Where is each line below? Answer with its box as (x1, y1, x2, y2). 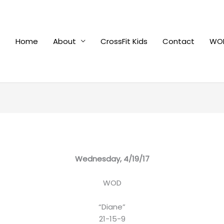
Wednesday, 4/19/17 (74, 153, 149, 164)
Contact (162, 35, 194, 46)
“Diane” (98, 201, 125, 212)
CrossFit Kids (100, 35, 147, 46)
